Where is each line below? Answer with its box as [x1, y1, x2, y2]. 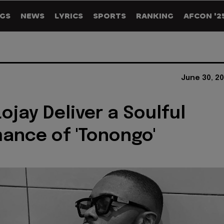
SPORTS [93, 10, 126, 21]
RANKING [136, 10, 173, 21]
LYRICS [54, 10, 83, 21]
